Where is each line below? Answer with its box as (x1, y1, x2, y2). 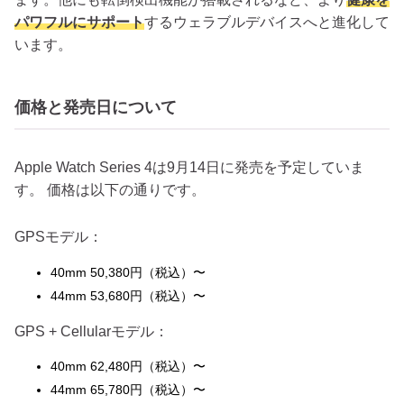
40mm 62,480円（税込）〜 (50, 359, 206, 374)
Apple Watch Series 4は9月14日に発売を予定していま (14, 160, 364, 176)
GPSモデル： (14, 229, 103, 245)
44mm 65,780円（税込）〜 (50, 382, 206, 398)
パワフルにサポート (14, 14, 144, 30)
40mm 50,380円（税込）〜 (50, 265, 206, 280)
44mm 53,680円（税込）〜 (50, 289, 206, 304)
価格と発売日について (14, 97, 177, 117)
